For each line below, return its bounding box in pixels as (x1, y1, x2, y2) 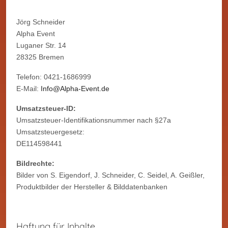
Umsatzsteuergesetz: (16, 127, 84, 136)
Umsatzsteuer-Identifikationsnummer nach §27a (16, 116, 171, 124)
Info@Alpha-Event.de (41, 84, 109, 93)
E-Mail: (16, 84, 41, 93)
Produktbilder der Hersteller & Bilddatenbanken (16, 182, 167, 191)
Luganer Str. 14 (16, 41, 66, 49)
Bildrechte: (16, 159, 54, 167)
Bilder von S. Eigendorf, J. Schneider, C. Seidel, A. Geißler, (16, 170, 205, 179)
